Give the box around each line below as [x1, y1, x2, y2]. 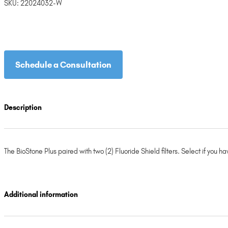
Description [4, 103, 42, 112]
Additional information [4, 190, 78, 199]
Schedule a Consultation [15, 60, 111, 70]
